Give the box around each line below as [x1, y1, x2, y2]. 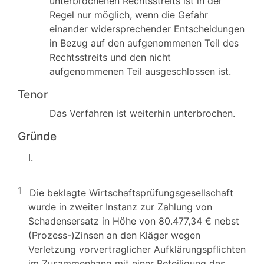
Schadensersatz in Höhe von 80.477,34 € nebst [28, 215, 239, 227]
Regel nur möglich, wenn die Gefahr [49, 9, 208, 21]
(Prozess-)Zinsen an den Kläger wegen [28, 229, 200, 241]
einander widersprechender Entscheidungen [49, 23, 245, 35]
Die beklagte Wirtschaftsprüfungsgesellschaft [29, 187, 233, 199]
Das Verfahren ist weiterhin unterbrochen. [49, 107, 235, 119]
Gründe [18, 129, 57, 143]
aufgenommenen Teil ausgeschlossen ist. [49, 65, 231, 77]
